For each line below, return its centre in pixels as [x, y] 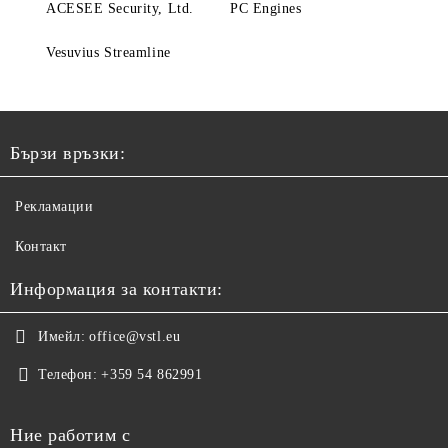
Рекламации [54, 206]
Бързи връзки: [68, 153]
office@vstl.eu [135, 336]
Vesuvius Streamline [108, 52]
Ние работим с [70, 435]
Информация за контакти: [116, 289]
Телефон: [68, 374]
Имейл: [62, 336]
